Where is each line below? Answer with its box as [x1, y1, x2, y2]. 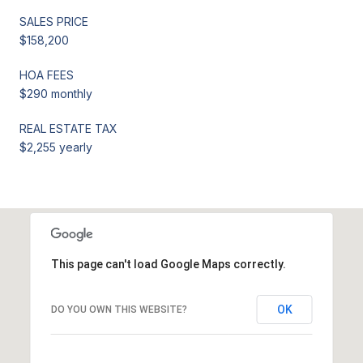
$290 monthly [19, 86, 92, 100]
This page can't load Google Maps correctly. [50, 257, 286, 271]
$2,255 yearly [19, 139, 92, 154]
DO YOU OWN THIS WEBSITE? [50, 303, 187, 315]
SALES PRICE [19, 14, 88, 28]
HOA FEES [19, 67, 74, 82]
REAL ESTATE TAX [19, 121, 117, 135]
